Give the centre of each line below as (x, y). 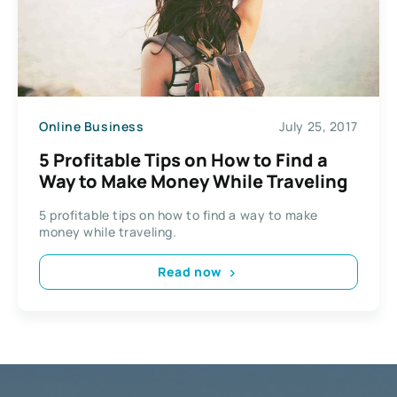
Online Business (92, 127)
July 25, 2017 (318, 127)
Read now (190, 272)
